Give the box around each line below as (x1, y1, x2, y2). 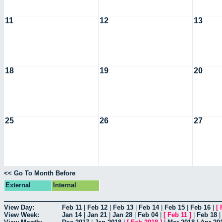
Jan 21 (87, 211, 107, 219)
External (5, 181, 31, 189)
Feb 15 (165, 203, 185, 211)
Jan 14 (62, 211, 82, 219)
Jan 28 (112, 211, 132, 219)
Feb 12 (87, 203, 108, 211)
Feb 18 (197, 211, 217, 219)
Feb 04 (138, 211, 158, 219)
